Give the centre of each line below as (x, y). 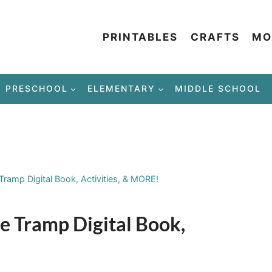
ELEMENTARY (121, 89)
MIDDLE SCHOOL (218, 89)
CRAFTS (215, 37)
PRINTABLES (141, 37)
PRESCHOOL (36, 89)
